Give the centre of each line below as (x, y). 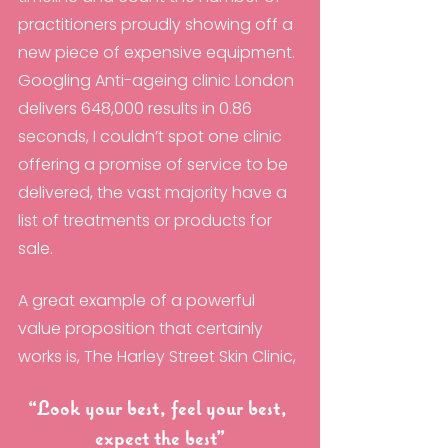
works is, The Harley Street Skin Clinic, (159, 357)
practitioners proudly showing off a (157, 25)
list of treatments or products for (147, 221)
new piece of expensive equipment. (158, 53)
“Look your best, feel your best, (160, 410)
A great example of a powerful (138, 301)
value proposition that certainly (142, 329)
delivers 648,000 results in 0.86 (137, 109)
